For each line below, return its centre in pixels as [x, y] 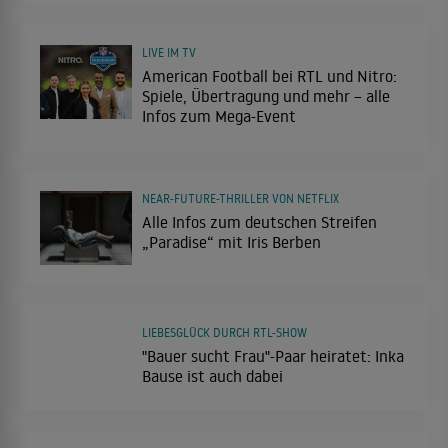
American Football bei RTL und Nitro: [269, 75]
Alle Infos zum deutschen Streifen [259, 221]
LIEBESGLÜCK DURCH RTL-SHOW [224, 332]
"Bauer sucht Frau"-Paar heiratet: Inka [273, 355]
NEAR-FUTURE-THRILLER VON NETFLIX [240, 198]
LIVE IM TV [169, 52]
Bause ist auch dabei [212, 375]
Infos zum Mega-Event [219, 115]
